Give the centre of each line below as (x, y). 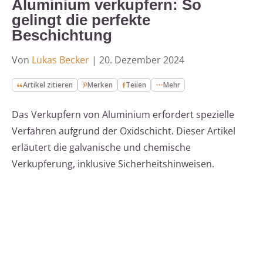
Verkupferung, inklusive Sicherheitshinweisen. (113, 164)
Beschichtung (62, 36)
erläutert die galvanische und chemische (101, 148)
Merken (100, 85)
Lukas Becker (60, 60)
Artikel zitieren (48, 85)
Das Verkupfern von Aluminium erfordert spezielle (123, 115)
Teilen (136, 85)
